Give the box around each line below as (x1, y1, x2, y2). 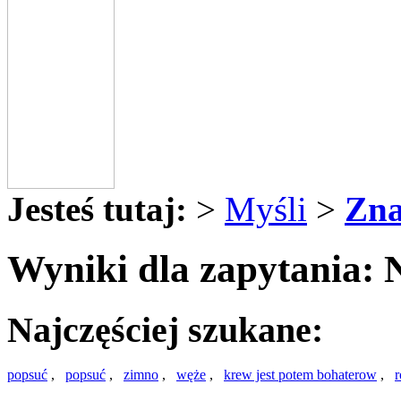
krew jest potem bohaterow (224, 367, 377, 383)
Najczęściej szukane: (7, 309, 323, 350)
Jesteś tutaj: (7, 189, 187, 228)
